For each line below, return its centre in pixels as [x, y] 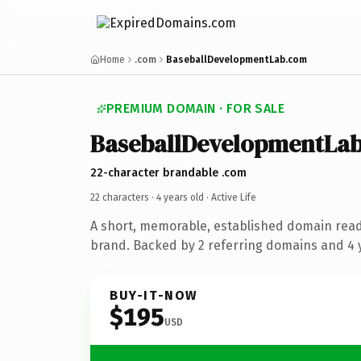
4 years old [180, 197]
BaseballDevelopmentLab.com [237, 60]
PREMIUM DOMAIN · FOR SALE [195, 108]
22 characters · [123, 197]
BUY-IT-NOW [154, 295]
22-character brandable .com [168, 172]
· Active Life [230, 197]
